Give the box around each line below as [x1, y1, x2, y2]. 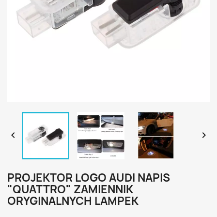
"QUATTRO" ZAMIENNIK [7, 182, 133, 197]
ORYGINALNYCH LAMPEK [7, 194, 139, 208]
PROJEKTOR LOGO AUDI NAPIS [7, 170, 170, 185]
